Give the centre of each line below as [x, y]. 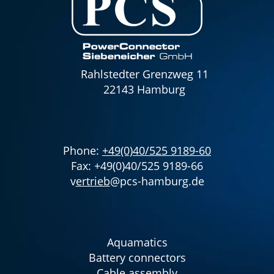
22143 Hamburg [144, 90]
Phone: [83, 151]
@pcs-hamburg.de [157, 181]
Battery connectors [137, 258]
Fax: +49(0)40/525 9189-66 [137, 166]
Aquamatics [137, 243]
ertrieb [93, 181]
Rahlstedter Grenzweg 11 [144, 74]
